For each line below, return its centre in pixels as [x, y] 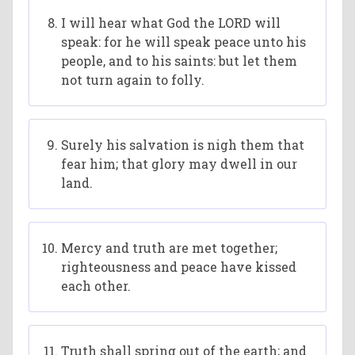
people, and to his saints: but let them [179, 61]
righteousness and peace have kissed [179, 267]
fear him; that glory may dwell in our [179, 164]
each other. [96, 286]
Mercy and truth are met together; [170, 248]
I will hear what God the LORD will [171, 23]
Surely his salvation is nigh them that [183, 145]
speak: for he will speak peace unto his [184, 42]
